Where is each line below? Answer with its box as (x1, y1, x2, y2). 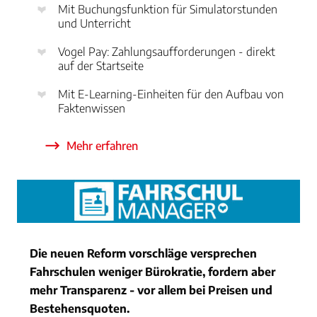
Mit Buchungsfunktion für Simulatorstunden (58, 1, 277, 16)
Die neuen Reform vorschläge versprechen (30, 246, 257, 261)
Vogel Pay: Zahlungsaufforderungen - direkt (58, 44, 275, 59)
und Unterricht (58, 16, 131, 30)
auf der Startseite (58, 58, 144, 73)
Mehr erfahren (67, 138, 138, 153)
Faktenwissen (58, 100, 125, 115)
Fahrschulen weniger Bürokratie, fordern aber (30, 265, 275, 279)
